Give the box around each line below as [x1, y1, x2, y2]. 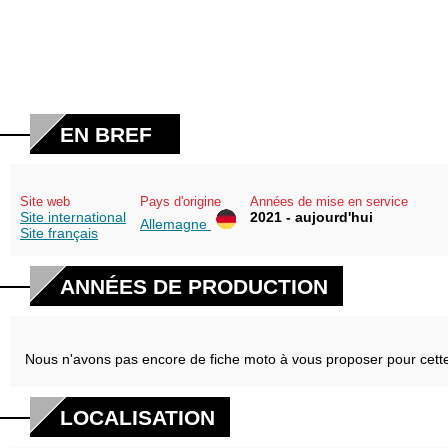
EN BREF [60, 123, 152, 146]
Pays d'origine [140, 194, 221, 209]
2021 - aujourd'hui [250, 209, 373, 225]
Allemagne [140, 216, 211, 232]
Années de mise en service [250, 194, 408, 209]
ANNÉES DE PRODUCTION [60, 275, 328, 298]
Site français [20, 225, 98, 241]
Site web [20, 194, 70, 209]
